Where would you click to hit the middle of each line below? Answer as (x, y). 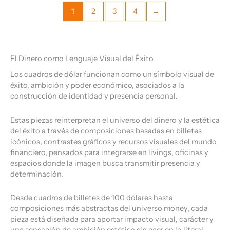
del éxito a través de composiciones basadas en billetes (106, 131)
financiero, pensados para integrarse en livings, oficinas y (109, 152)
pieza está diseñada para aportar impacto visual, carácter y (112, 219)
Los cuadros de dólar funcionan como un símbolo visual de (112, 75)
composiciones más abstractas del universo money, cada (109, 209)
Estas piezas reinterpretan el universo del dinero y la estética (115, 120)
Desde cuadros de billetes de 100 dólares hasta (92, 198)
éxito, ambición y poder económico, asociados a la (97, 85)
